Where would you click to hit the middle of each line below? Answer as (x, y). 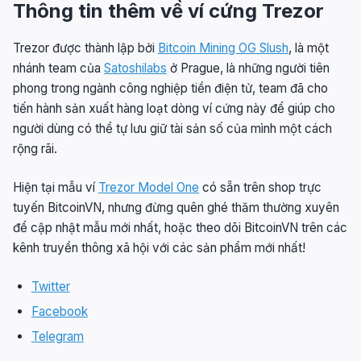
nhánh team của (58, 68)
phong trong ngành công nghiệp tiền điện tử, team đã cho (170, 89)
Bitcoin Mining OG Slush (223, 48)
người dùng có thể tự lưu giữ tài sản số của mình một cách (172, 129)
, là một (309, 48)
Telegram (57, 337)
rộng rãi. (35, 149)
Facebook (59, 312)
